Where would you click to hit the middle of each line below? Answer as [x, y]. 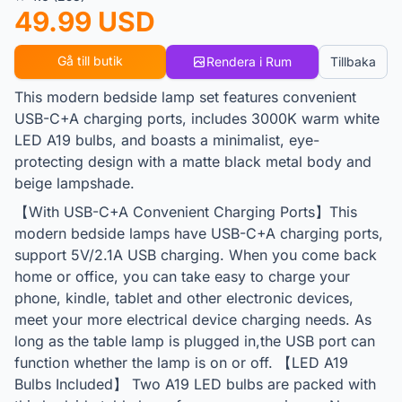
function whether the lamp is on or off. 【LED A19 [181, 363]
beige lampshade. [74, 183]
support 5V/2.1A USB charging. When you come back [196, 255]
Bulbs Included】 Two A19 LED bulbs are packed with [195, 384]
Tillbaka [353, 61]
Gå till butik [90, 61]
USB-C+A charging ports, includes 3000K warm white [197, 118]
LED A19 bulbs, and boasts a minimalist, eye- [167, 140]
